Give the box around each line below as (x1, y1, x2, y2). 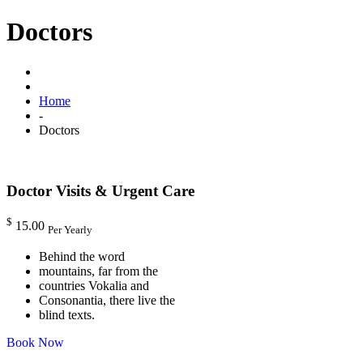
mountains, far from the (39, 263, 158, 278)
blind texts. (39, 307, 95, 322)
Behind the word (39, 249, 125, 263)
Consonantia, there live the (39, 293, 175, 307)
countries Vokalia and (39, 278, 149, 293)
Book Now (6, 335, 64, 349)
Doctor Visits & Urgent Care (6, 181, 194, 199)
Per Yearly (48, 223, 92, 236)
